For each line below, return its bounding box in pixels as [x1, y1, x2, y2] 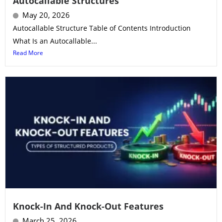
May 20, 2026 [22, 10, 70, 20]
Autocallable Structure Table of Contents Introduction [13, 23, 191, 33]
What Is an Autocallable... [13, 36, 97, 46]
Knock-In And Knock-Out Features [13, 200, 164, 212]
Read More [13, 49, 43, 57]
